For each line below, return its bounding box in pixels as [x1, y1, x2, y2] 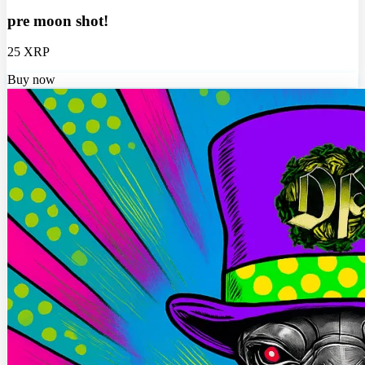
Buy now [7, 73, 55, 87]
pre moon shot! [7, 11, 108, 29]
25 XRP [7, 45, 50, 59]
